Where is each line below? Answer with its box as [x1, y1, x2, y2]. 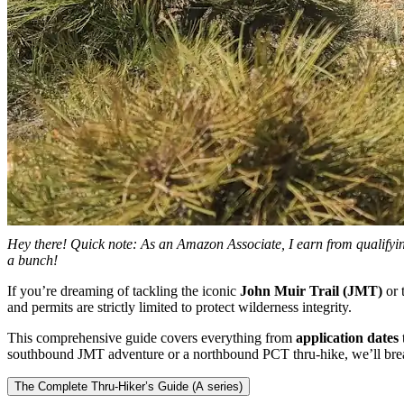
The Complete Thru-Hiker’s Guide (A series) [14, 379, 243, 393]
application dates [296, 329, 399, 345]
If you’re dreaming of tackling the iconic [7, 282, 240, 298]
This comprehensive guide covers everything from [7, 329, 296, 345]
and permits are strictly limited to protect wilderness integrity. [7, 298, 352, 315]
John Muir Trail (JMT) [240, 282, 382, 298]
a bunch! [7, 252, 58, 268]
